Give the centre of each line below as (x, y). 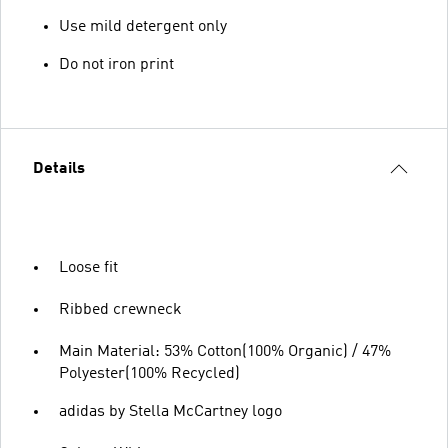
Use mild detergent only (143, 26)
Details (59, 168)
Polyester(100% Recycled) (149, 373)
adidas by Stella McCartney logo (170, 411)
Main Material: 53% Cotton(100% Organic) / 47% (225, 351)
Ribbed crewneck (120, 309)
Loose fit (88, 267)
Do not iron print (116, 64)
